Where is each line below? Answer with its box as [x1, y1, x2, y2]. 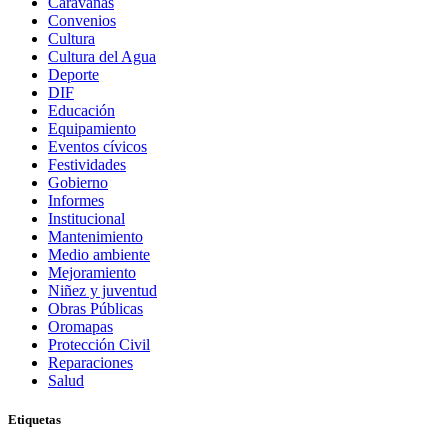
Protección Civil [48, 335, 150, 353]
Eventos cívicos [48, 137, 147, 155]
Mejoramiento [48, 263, 136, 281]
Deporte [48, 65, 99, 83]
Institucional [48, 209, 125, 227]
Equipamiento [48, 119, 136, 137]
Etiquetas [8, 411, 61, 427]
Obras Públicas [48, 299, 143, 317]
